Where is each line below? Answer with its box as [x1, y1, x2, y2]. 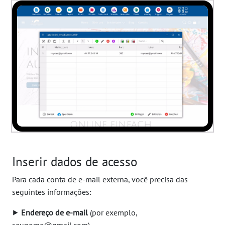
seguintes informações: [12, 187, 91, 197]
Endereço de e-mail [21, 207, 88, 218]
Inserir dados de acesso [12, 153, 137, 170]
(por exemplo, [88, 207, 137, 218]
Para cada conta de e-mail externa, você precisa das [12, 174, 188, 185]
